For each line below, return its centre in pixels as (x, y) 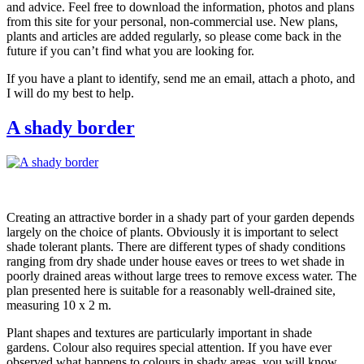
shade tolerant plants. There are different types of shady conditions (176, 247)
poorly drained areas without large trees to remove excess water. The (182, 276)
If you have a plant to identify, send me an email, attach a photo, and (181, 79)
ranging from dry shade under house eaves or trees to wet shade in (175, 262)
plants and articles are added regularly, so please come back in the (174, 37)
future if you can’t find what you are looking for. (130, 51)
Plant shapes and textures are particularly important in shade (159, 333)
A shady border (71, 128)
